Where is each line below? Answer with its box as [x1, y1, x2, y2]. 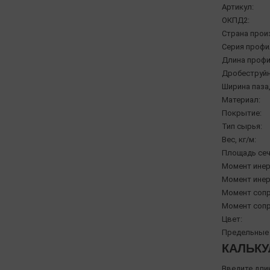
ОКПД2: [221, 16, 250, 25]
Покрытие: [221, 108, 262, 118]
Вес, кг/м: [221, 135, 256, 145]
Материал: [221, 95, 260, 105]
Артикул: [221, 2, 254, 12]
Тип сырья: [221, 122, 262, 131]
